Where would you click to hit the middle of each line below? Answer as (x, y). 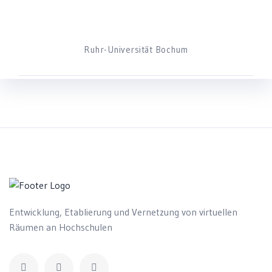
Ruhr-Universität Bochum (136, 49)
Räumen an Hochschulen (61, 227)
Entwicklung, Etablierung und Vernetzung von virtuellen (123, 212)
